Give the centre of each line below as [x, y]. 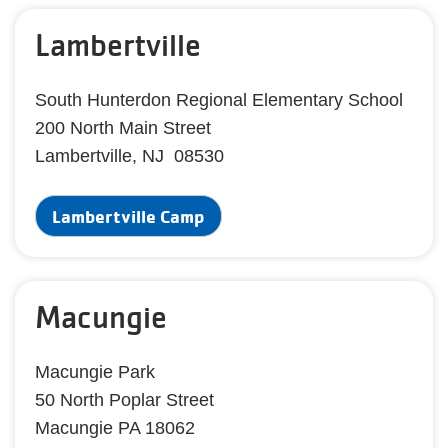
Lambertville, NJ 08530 [129, 156]
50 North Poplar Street [124, 400]
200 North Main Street [123, 128]
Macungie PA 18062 [115, 428]
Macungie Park [95, 372]
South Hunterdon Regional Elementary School [219, 100]
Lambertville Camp [128, 216]
